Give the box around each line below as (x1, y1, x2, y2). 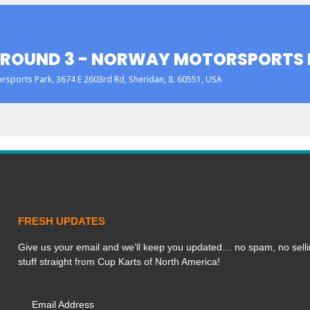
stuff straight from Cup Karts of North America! (17, 256, 220, 267)
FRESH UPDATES (17, 215, 105, 227)
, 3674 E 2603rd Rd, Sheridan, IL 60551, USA (51, 73, 222, 85)
